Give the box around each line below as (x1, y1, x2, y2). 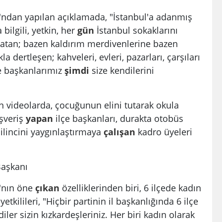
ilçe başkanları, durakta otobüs (53, 111, 183, 124)
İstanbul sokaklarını (94, 23, 178, 36)
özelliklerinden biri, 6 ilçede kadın (59, 181, 201, 194)
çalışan (104, 125, 135, 138)
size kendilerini (89, 63, 154, 76)
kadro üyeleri (135, 125, 192, 138)
